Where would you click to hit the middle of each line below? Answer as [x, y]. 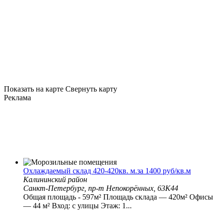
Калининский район [55, 179]
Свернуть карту [91, 89]
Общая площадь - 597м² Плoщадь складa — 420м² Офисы [118, 197]
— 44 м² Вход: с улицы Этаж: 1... [77, 205]
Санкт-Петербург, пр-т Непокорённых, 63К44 [101, 188]
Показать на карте [34, 89]
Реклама [17, 97]
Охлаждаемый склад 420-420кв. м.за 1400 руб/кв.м [107, 170]
